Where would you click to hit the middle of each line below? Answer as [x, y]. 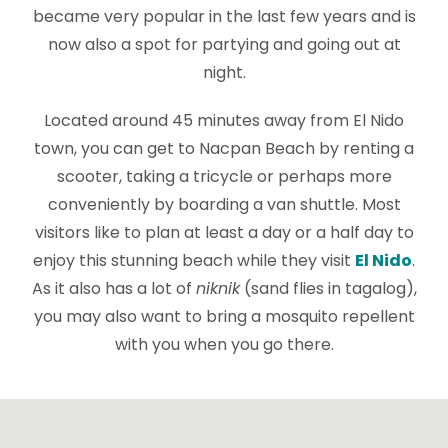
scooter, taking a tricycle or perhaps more [224, 176]
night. [224, 72]
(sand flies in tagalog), [328, 288]
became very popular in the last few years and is [224, 16]
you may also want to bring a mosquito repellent [224, 316]
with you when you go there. [224, 344]
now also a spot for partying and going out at [224, 44]
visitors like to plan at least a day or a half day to [224, 232]
